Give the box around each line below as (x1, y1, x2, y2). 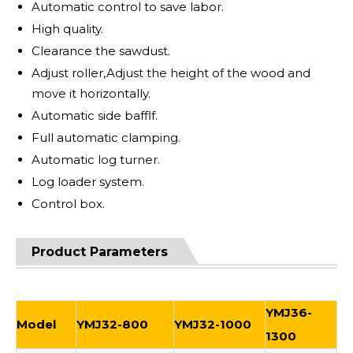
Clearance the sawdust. (32, 43, 170, 58)
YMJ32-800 (76, 317, 148, 332)
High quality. (32, 21, 103, 36)
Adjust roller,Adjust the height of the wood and (32, 65, 310, 80)
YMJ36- (266, 305, 312, 320)
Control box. (32, 196, 105, 211)
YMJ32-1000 (174, 317, 251, 332)
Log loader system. (32, 174, 144, 189)
